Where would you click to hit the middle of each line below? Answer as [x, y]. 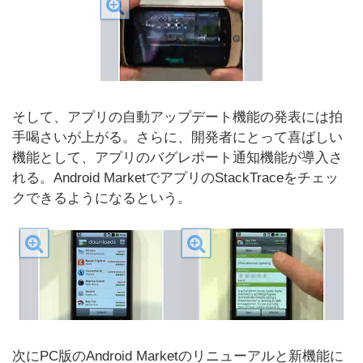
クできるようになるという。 [102, 198]
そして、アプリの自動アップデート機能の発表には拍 [177, 117]
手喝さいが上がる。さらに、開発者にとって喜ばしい [177, 137]
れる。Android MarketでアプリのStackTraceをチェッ [175, 178]
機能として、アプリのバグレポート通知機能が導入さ [177, 158]
